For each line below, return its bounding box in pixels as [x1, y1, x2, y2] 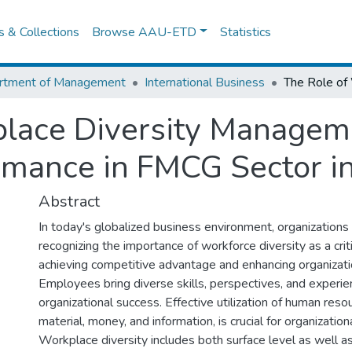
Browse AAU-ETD [92, 23, 197, 41]
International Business [145, 74, 265, 91]
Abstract [38, 191, 100, 212]
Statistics [220, 23, 272, 41]
